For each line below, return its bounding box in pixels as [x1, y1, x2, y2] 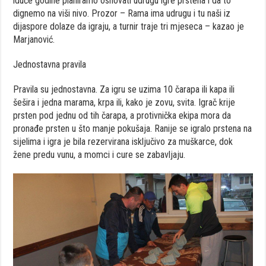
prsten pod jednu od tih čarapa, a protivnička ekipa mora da [13, 109, 232, 121]
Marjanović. [13, 33, 55, 45]
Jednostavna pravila [13, 58, 87, 70]
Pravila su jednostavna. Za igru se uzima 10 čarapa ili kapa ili [13, 83, 235, 95]
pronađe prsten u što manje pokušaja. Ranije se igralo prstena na [13, 122, 252, 134]
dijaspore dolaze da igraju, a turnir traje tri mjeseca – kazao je [13, 20, 245, 32]
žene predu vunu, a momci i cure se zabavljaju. [13, 148, 186, 160]
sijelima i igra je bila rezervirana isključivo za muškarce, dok [13, 135, 233, 147]
